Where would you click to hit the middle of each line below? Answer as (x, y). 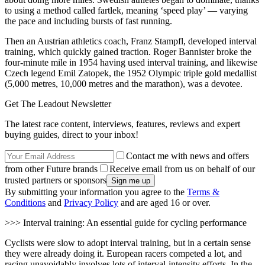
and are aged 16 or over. (164, 203)
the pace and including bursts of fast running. (88, 21)
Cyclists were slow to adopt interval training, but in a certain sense (128, 243)
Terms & (203, 192)
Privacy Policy (91, 203)
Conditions (25, 203)
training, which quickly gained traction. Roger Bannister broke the (128, 52)
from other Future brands (51, 169)
